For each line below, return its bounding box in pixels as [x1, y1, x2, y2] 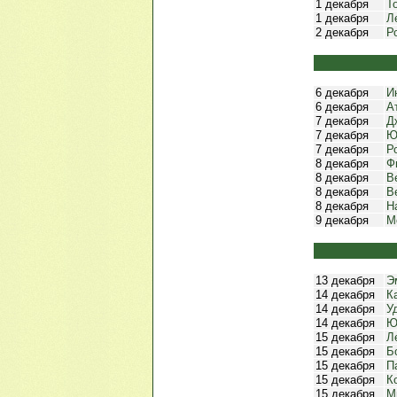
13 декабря [315, 274, 375, 287]
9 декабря [315, 214, 369, 227]
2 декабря [315, 26, 369, 39]
